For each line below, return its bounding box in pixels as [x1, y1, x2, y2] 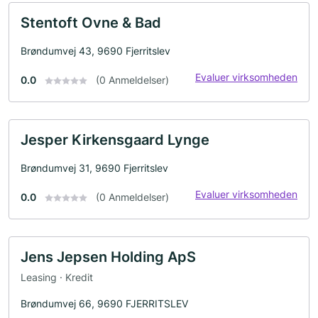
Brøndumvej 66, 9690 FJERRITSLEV [21, 297, 188, 310]
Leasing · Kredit [21, 271, 93, 284]
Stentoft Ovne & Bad [21, 13, 161, 31]
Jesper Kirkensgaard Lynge [21, 131, 209, 148]
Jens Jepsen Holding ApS [21, 248, 196, 265]
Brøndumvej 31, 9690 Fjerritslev [21, 161, 168, 174]
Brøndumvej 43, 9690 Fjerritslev [21, 44, 170, 57]
